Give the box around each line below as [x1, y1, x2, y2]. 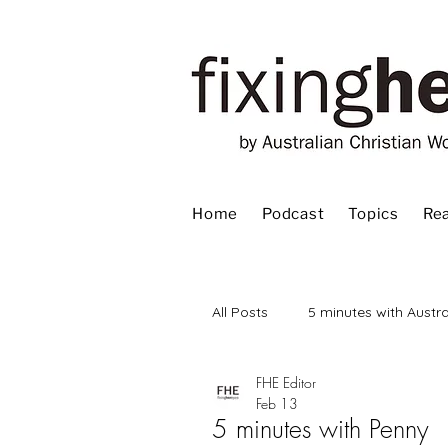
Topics [348, 205, 399, 223]
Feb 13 [256, 394, 298, 413]
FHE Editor [256, 373, 316, 392]
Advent [252, 382, 298, 401]
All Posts [212, 302, 268, 321]
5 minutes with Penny [212, 412, 429, 446]
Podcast [262, 205, 325, 223]
